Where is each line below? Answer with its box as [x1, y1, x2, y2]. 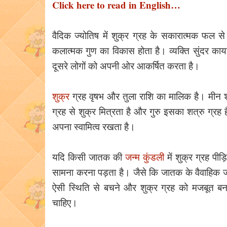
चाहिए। [52, 196, 78, 209]
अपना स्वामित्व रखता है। [52, 120, 138, 133]
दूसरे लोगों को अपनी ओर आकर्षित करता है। [52, 59, 200, 72]
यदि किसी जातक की [52, 150, 126, 163]
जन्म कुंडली [125, 150, 165, 163]
